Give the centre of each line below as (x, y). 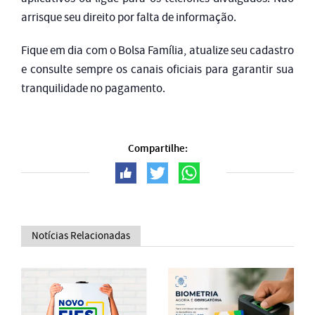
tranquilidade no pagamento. (93, 89)
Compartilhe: (157, 149)
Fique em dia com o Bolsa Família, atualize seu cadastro (157, 51)
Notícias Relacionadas (81, 235)
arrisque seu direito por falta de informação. (129, 18)
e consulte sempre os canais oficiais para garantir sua (157, 70)
